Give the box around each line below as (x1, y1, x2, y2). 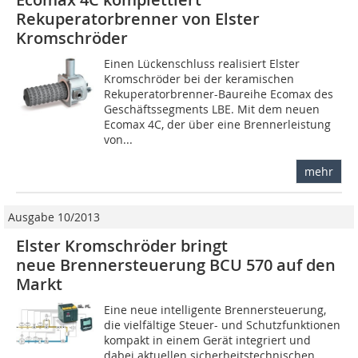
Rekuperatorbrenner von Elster (16, 7, 260, 30)
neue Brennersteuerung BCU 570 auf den (16, 253, 336, 276)
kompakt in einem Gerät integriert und (104, 332, 312, 348)
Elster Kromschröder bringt (16, 234, 228, 257)
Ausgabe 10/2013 (8, 209, 100, 225)
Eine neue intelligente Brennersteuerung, (104, 301, 327, 317)
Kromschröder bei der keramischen (104, 70, 295, 86)
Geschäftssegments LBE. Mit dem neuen (104, 101, 320, 117)
